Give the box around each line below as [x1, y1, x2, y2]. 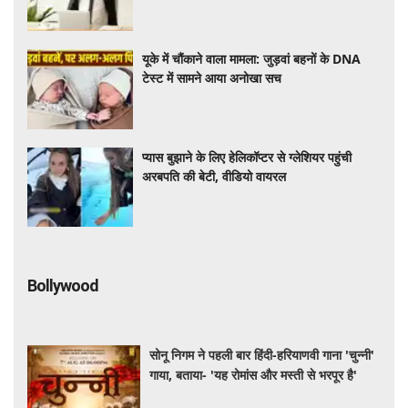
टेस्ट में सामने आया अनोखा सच [142, 69, 282, 87]
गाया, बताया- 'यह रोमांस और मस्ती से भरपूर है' [149, 365, 358, 383]
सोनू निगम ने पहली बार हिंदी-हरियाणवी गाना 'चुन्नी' [149, 345, 375, 363]
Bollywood [27, 275, 98, 295]
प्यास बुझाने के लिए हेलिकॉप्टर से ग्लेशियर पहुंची [142, 148, 352, 166]
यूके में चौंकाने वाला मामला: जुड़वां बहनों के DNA [142, 50, 362, 68]
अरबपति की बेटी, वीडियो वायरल [142, 167, 287, 185]
